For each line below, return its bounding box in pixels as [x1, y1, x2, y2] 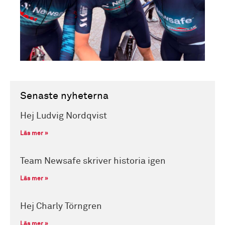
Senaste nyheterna [20, 90, 108, 101]
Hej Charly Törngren [20, 201, 102, 211]
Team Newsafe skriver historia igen [20, 156, 166, 166]
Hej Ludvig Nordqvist [20, 111, 107, 121]
